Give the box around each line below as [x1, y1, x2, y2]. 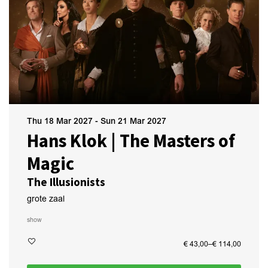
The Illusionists [27, 175, 105, 189]
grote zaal [27, 194, 65, 204]
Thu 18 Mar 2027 [27, 116, 95, 126]
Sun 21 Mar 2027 [100, 116, 166, 126]
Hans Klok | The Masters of [27, 129, 235, 152]
